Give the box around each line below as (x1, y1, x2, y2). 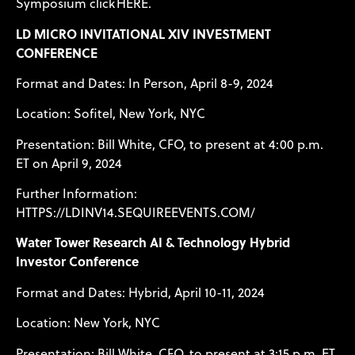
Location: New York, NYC (16, 314, 160, 332)
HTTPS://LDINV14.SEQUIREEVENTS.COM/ (16, 204, 255, 222)
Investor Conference (16, 252, 139, 271)
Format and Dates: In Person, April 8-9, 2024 (16, 74, 273, 92)
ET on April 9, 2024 (16, 154, 122, 172)
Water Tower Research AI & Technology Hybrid (16, 233, 290, 252)
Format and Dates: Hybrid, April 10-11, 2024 (16, 283, 265, 301)
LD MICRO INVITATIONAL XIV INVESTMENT (16, 24, 271, 43)
